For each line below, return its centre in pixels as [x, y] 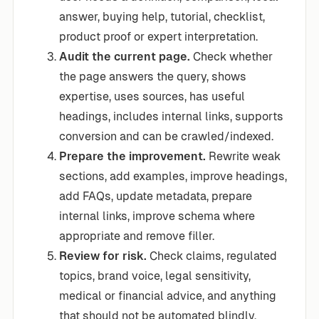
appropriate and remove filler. [137, 236]
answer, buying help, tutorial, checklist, [162, 16]
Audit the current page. [125, 56]
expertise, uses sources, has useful [152, 96]
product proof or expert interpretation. [158, 36]
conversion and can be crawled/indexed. [166, 136]
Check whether [231, 56]
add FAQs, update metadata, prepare [156, 196]
